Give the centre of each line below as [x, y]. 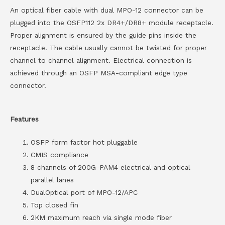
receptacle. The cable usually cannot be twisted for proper [108, 47]
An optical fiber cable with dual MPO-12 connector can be [107, 10]
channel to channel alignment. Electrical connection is [101, 60]
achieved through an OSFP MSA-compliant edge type [99, 73]
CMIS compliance [60, 155]
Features [24, 119]
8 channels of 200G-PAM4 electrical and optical [111, 167]
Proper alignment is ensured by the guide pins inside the [103, 35]
